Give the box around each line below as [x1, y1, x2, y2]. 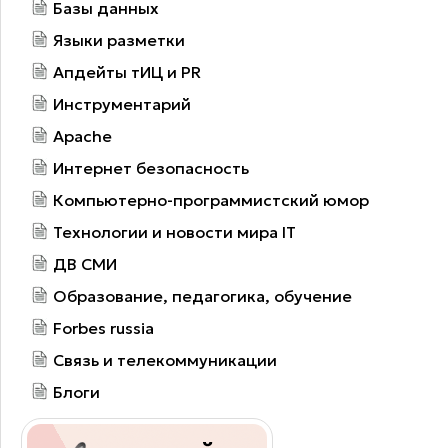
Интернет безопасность [53, 157, 249, 178]
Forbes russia [53, 317, 154, 338]
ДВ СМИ [53, 253, 117, 274]
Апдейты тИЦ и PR [53, 61, 201, 82]
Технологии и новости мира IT [53, 221, 296, 242]
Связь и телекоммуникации [53, 349, 277, 370]
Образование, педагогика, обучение [53, 285, 352, 306]
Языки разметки [53, 29, 185, 50]
